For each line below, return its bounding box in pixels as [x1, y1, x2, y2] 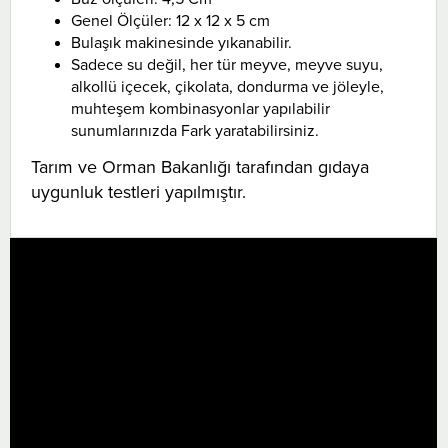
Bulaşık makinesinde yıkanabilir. [71, 31, 292, 54]
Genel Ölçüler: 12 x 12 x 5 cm [71, 9, 270, 32]
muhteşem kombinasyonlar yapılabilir [71, 97, 330, 120]
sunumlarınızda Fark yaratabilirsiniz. [71, 119, 319, 142]
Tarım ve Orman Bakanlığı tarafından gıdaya [31, 153, 369, 179]
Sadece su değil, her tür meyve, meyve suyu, [71, 53, 383, 76]
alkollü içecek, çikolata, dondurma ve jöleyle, [71, 75, 384, 98]
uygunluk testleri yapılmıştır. [31, 178, 246, 204]
